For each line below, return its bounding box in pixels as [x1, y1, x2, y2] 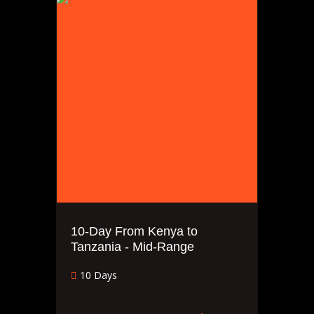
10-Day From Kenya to [71, 224, 198, 238]
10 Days [80, 268, 117, 282]
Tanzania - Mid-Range [71, 240, 194, 254]
